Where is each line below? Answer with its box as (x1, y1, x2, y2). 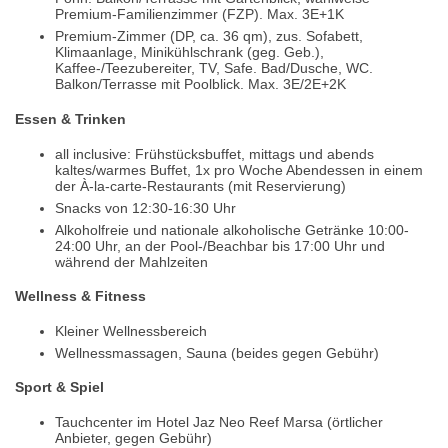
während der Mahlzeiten (55, 253, 208, 270)
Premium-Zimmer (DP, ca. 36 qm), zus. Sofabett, (55, 28, 363, 45)
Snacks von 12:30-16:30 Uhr (55, 199, 236, 216)
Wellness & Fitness (15, 288, 146, 305)
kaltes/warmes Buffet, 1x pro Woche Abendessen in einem (55, 161, 423, 178)
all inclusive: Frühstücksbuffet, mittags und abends (55, 145, 374, 162)
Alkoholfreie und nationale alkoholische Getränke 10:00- (55, 221, 409, 238)
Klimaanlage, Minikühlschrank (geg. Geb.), (55, 44, 324, 61)
